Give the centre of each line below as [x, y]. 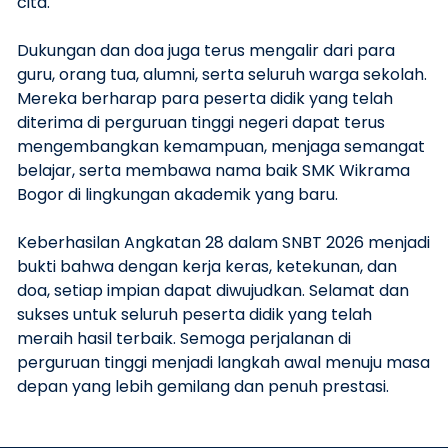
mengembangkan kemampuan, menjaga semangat [221, 146]
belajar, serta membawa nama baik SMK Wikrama [213, 170]
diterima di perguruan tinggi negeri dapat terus [201, 122]
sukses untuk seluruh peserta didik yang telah [194, 314]
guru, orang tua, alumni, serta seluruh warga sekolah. [222, 74]
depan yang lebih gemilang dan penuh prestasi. [203, 386]
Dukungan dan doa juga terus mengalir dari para [206, 50]
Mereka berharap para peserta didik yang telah [205, 98]
